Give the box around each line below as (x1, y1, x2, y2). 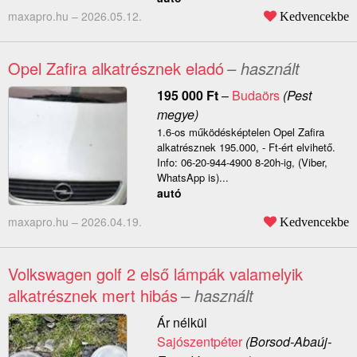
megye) (156, 105, 198, 124)
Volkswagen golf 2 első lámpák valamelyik (8, 262, 303, 286)
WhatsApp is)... (156, 170, 229, 186)
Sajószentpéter (156, 332, 242, 351)
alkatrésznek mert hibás (8, 284, 178, 308)
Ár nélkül (156, 313, 207, 332)
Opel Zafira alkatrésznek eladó (8, 57, 224, 80)
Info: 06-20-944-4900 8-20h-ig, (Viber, (156, 155, 328, 171)
